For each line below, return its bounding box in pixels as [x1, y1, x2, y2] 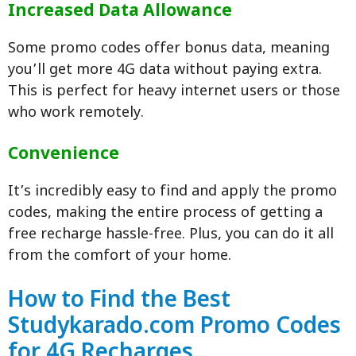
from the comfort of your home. [8, 247, 231, 266]
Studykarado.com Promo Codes [8, 313, 341, 342]
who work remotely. [8, 104, 144, 123]
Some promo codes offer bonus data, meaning [8, 40, 330, 59]
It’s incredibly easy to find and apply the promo [8, 183, 337, 202]
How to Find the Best [8, 287, 230, 316]
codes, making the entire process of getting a [8, 204, 323, 223]
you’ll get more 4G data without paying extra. [8, 61, 322, 80]
